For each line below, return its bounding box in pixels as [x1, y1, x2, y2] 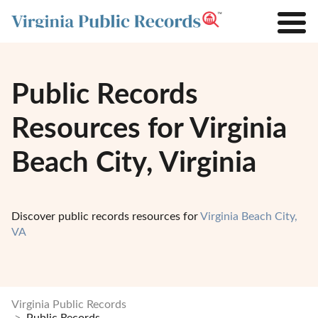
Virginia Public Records [11, 299, 126, 310]
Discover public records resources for [11, 211, 200, 222]
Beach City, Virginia [11, 149, 256, 177]
